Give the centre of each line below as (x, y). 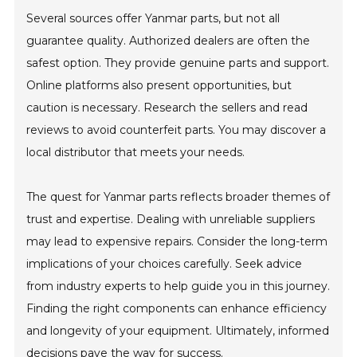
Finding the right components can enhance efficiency (177, 308)
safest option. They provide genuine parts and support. (178, 63)
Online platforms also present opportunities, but (159, 85)
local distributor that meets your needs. (136, 152)
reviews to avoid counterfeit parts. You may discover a (177, 129)
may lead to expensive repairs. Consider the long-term (177, 241)
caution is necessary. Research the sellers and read (167, 107)
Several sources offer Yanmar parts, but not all (153, 18)
